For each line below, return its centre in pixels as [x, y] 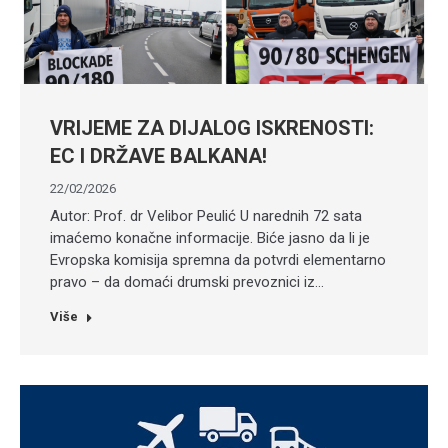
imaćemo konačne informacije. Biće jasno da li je [210, 238]
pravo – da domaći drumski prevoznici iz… [187, 282]
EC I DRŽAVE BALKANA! [158, 156]
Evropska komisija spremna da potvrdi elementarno [218, 260]
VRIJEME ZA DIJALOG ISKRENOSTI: [212, 128]
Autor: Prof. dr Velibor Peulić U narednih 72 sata [206, 216]
